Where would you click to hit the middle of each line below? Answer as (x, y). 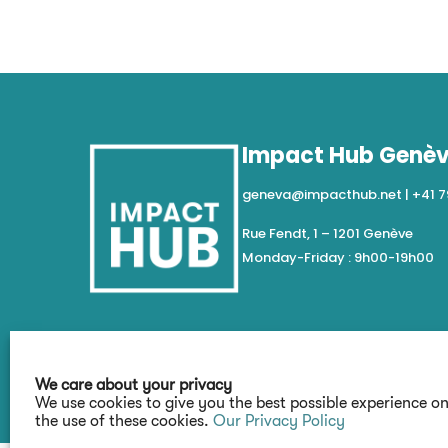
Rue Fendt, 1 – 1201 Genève (327, 233)
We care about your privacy (133, 385)
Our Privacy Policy (279, 421)
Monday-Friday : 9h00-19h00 (337, 257)
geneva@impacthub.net (321, 195)
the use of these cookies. (124, 421)
